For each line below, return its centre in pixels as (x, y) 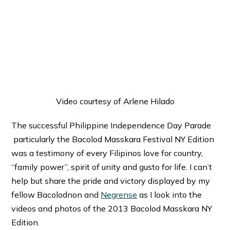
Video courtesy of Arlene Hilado (115, 101)
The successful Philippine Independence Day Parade (111, 125)
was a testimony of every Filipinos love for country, (107, 153)
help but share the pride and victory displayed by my (111, 180)
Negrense (119, 194)
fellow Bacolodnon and (56, 194)
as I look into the (170, 194)
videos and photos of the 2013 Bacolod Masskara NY (112, 208)
